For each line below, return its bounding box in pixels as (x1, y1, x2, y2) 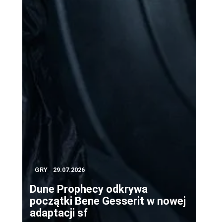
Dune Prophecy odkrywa (30, 183, 148, 196)
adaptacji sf (30, 207, 88, 220)
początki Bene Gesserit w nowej (30, 195, 186, 208)
